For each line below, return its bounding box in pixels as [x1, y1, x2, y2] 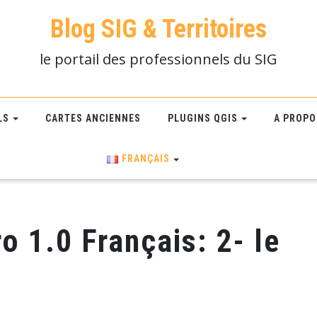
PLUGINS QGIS [167, 112, 238, 124]
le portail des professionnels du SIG [40, 50, 277, 69]
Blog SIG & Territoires [50, 14, 267, 44]
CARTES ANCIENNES [45, 112, 141, 124]
